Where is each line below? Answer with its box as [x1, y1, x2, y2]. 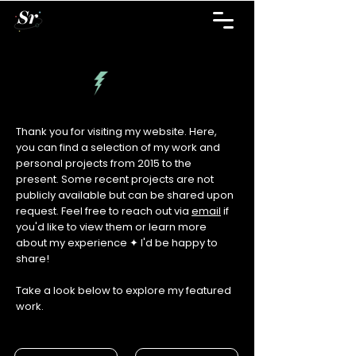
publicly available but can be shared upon [16, 188, 234, 203]
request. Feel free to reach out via [16, 203, 192, 219]
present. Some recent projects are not [16, 172, 214, 187]
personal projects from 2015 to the [16, 156, 192, 171]
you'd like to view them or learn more [16, 219, 207, 234]
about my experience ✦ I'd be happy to [16, 235, 218, 250]
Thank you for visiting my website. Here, [16, 124, 217, 139]
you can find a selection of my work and [16, 140, 220, 155]
